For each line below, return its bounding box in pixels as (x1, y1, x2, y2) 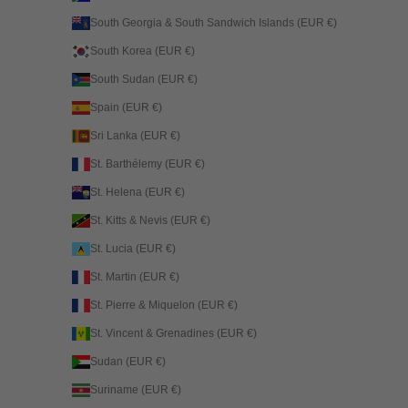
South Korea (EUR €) (184, 44, 195, 57)
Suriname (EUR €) (170, 382, 181, 396)
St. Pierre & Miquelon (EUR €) (227, 298, 238, 311)
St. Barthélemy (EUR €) (194, 157, 205, 170)
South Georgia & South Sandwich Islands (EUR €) (326, 15, 337, 29)
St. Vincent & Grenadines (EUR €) (246, 326, 257, 340)
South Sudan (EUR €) (187, 72, 198, 86)
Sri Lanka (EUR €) (169, 128, 180, 142)
